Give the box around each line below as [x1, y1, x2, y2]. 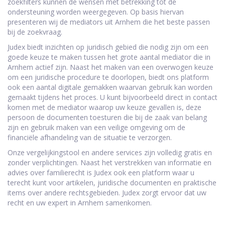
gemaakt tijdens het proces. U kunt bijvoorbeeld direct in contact [8, 92, 217, 102]
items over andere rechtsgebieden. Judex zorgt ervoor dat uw [8, 188, 206, 198]
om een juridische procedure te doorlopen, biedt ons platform [8, 72, 209, 82]
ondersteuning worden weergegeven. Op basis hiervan [8, 7, 184, 17]
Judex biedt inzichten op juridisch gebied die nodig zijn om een [8, 42, 208, 52]
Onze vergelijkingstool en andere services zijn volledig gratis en [8, 148, 212, 158]
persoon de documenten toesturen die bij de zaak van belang [8, 113, 207, 123]
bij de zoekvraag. [8, 27, 64, 37]
